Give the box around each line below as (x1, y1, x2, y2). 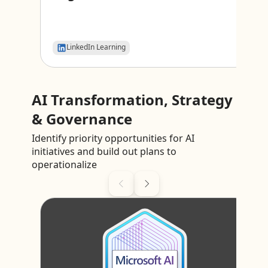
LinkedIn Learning (66, 42, 126, 53)
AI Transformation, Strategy (31, 89, 233, 109)
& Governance (31, 108, 132, 129)
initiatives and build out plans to (31, 144, 176, 158)
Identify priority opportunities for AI (31, 131, 194, 145)
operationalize (31, 157, 97, 171)
